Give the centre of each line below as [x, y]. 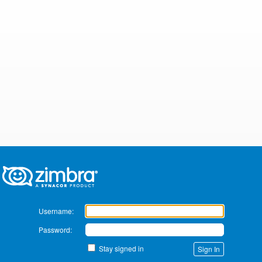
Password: [55, 229]
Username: [56, 211]
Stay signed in [121, 248]
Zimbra [26, 162]
